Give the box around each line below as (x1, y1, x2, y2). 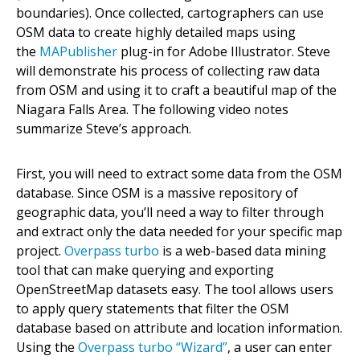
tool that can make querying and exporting (16, 260, 274, 279)
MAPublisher (39, 42, 117, 60)
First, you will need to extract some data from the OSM (16, 164, 342, 182)
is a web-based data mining (159, 241, 326, 260)
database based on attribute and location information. (16, 318, 342, 337)
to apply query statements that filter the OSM (16, 299, 289, 317)
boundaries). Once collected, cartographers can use (16, 3, 324, 22)
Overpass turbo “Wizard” (78, 337, 227, 356)
